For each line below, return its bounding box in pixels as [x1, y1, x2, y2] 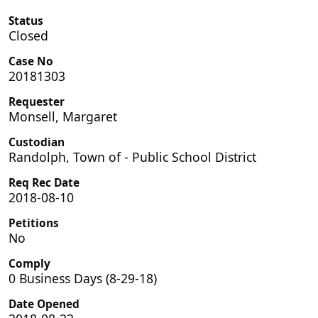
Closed [9, 26, 48, 44]
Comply [9, 256, 50, 271]
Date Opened [9, 296, 79, 312]
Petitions [9, 215, 59, 231]
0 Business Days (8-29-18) [9, 269, 157, 287]
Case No [9, 53, 53, 69]
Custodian [9, 134, 65, 150]
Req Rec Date [9, 175, 79, 190]
